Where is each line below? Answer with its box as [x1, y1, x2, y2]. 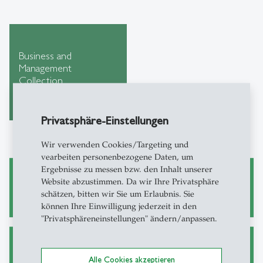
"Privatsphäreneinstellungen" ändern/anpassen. [41, 213, 218, 223]
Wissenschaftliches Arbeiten [28, 177, 149, 190]
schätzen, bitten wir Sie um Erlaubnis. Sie [41, 188, 195, 198]
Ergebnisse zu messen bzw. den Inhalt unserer [41, 164, 213, 174]
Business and [19, 49, 72, 62]
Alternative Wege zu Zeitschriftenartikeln [28, 245, 205, 258]
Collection [19, 73, 63, 86]
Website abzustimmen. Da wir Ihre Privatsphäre [41, 176, 220, 186]
